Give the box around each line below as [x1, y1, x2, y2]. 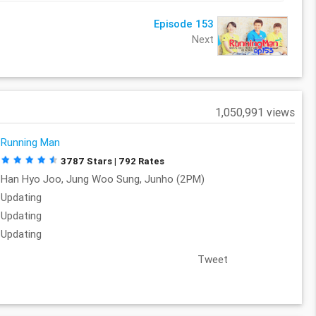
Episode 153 [153, 17, 214, 31]
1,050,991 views [214, 105, 295, 120]
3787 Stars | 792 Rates [61, 155, 165, 168]
